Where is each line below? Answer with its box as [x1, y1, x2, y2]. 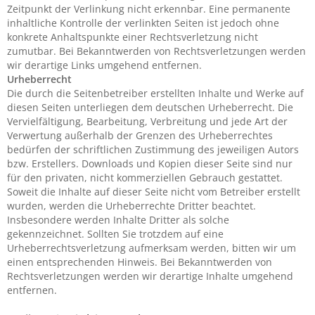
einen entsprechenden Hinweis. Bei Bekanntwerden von [7, 255, 272, 269]
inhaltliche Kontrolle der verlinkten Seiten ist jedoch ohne [7, 16, 279, 30]
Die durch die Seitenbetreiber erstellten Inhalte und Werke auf [7, 86, 304, 100]
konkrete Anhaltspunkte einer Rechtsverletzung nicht [7, 30, 258, 44]
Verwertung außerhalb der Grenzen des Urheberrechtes [7, 129, 273, 142]
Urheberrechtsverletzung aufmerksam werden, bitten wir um [7, 241, 296, 255]
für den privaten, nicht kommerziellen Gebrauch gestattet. [7, 171, 283, 184]
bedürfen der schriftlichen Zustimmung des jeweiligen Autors [7, 143, 299, 156]
